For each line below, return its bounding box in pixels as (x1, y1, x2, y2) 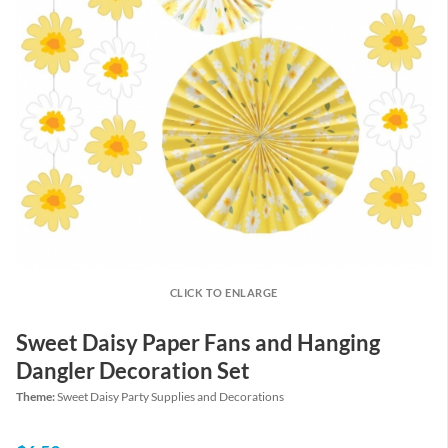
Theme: (16, 389, 57, 405)
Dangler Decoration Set (16, 357, 250, 384)
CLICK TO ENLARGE (169, 286, 278, 299)
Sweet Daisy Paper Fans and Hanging (16, 329, 380, 356)
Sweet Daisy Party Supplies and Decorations (57, 389, 284, 405)
